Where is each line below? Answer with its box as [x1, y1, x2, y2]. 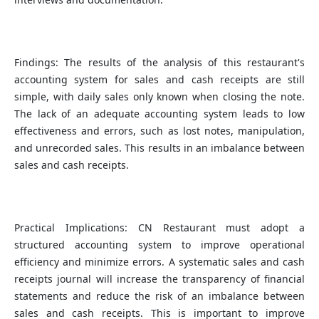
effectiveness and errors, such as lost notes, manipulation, [14, 124, 305, 138]
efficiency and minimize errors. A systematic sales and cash [14, 255, 305, 269]
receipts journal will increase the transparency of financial [14, 272, 305, 286]
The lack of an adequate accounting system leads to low [14, 107, 305, 121]
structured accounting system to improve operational [14, 238, 305, 252]
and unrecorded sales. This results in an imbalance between [14, 141, 305, 155]
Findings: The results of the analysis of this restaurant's [14, 56, 305, 70]
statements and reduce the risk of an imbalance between [14, 289, 305, 303]
